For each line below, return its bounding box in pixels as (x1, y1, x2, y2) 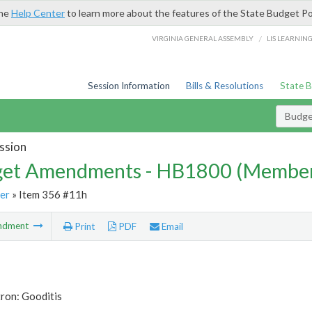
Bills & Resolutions (186, 80, 264, 91)
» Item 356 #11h (9, 187, 87, 201)
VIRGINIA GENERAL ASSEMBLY (152, 33, 254, 42)
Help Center (11, 7, 65, 19)
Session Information (87, 80, 170, 91)
